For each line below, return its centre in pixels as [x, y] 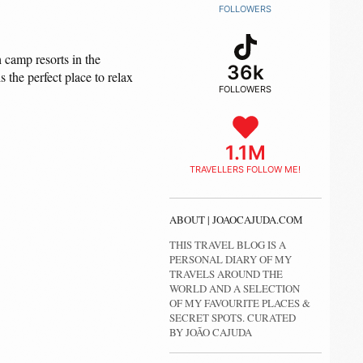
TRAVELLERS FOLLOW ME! [246, 169]
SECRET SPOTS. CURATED [232, 318]
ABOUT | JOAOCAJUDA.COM [236, 220]
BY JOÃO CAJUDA [210, 332]
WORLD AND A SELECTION [234, 288]
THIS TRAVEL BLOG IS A [227, 245]
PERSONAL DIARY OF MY [230, 259]
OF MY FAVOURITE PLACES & [239, 303]
